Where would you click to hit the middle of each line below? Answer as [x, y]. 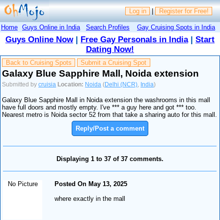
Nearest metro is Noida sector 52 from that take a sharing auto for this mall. [110, 115]
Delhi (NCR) [121, 84]
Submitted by [20, 84]
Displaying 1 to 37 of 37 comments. [110, 159]
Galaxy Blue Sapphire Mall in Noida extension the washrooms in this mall [106, 100]
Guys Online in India [51, 27]
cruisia [47, 84]
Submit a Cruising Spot [114, 63]
